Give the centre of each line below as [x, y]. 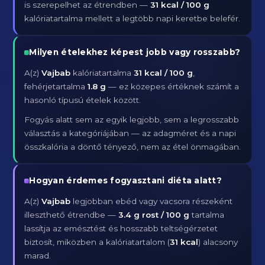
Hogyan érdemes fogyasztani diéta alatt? [125, 180]
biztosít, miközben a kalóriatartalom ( [97, 242]
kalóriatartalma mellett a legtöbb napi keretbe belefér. [132, 18]
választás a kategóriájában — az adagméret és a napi [130, 133]
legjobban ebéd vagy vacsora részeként [152, 201]
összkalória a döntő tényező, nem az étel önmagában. [133, 147]
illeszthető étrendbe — [72, 215]
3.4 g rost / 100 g [154, 215]
